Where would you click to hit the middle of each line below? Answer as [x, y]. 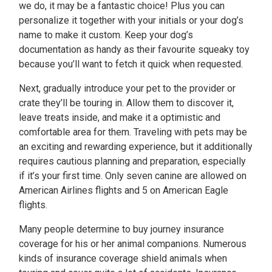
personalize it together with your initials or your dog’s [131, 20]
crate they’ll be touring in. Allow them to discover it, [126, 103]
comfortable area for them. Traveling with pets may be [133, 132]
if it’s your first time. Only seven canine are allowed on [133, 176]
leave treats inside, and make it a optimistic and [120, 117]
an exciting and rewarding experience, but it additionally [136, 147]
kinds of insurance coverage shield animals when [123, 258]
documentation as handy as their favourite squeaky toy [134, 49]
